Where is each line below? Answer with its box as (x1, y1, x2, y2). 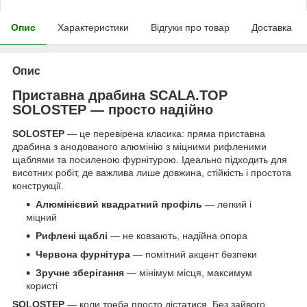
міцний (26, 212, 57, 223)
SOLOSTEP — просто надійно (12, 101, 213, 117)
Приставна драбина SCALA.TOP (12, 87, 228, 103)
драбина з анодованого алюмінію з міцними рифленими (12, 141, 267, 153)
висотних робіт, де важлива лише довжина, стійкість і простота (12, 167, 291, 179)
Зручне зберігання (36, 267, 124, 279)
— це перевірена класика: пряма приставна (64, 128, 265, 140)
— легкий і (202, 199, 251, 210)
